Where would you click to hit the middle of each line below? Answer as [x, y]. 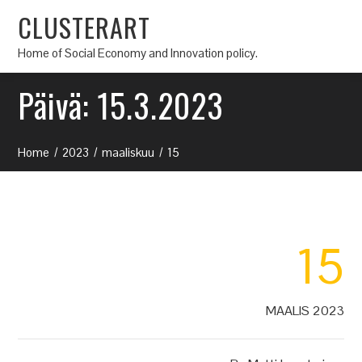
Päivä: [58, 105]
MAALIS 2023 [305, 311]
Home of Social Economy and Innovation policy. [138, 53]
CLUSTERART [84, 27]
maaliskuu [128, 152]
